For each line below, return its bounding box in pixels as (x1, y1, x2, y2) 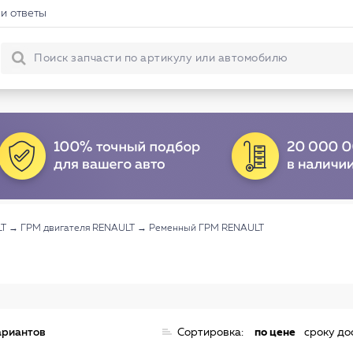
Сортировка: (177, 326, 243, 338)
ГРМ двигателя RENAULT (20, 224, 135, 233)
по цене (255, 326, 295, 338)
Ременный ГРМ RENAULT (149, 224, 264, 233)
